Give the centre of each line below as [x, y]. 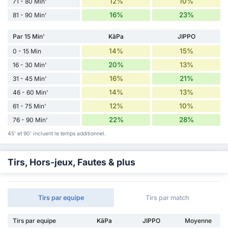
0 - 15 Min [27, 51]
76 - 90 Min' [30, 120]
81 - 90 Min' [30, 15]
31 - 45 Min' [30, 79]
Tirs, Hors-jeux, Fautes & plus [72, 162]
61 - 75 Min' [30, 106]
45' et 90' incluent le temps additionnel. [57, 134]
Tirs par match [167, 198]
